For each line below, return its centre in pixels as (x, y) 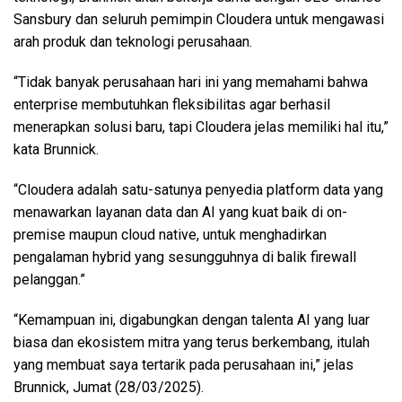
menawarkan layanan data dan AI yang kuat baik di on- (180, 212)
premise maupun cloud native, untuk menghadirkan (170, 234)
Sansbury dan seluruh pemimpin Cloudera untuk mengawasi (199, 19)
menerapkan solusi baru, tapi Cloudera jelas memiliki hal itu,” (201, 127)
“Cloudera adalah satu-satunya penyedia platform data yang (198, 189)
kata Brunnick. (56, 149)
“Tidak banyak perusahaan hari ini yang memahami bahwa (191, 82)
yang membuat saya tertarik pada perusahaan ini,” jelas (184, 364)
